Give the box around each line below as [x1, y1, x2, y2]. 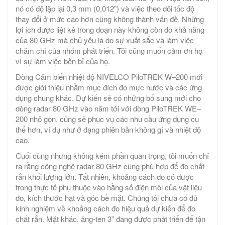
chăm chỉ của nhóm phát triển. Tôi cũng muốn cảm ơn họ [16, 45, 202, 56]
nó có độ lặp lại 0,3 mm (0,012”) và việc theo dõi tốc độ [16, 3, 194, 14]
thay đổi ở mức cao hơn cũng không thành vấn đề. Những [16, 14, 204, 25]
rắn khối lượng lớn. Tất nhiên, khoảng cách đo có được [16, 171, 194, 182]
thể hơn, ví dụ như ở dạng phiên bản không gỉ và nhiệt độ [16, 124, 201, 135]
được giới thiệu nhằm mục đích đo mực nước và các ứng [16, 82, 202, 93]
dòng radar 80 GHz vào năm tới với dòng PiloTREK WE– [16, 103, 201, 114]
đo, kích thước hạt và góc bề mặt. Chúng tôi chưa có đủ [16, 192, 197, 203]
